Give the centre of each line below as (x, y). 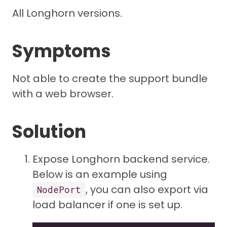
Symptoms (62, 51)
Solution (49, 131)
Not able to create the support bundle (110, 78)
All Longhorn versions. (67, 13)
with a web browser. (63, 93)
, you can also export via (147, 189)
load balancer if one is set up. (107, 204)
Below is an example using (100, 174)
